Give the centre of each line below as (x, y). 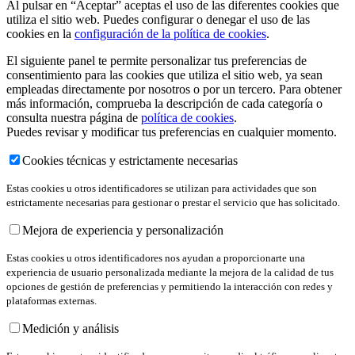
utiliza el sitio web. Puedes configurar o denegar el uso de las (158, 19)
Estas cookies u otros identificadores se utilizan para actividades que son (162, 188)
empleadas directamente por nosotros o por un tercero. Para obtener (174, 89)
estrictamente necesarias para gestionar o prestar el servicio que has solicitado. (173, 202)
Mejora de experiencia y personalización (123, 230)
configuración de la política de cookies (170, 33)
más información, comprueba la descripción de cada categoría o (164, 103)
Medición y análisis (71, 328)
